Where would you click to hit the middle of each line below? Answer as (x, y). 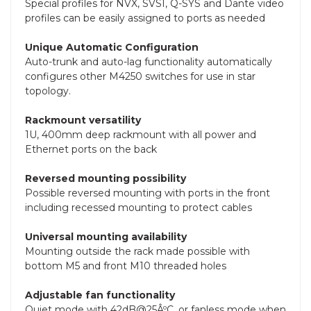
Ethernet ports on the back (91, 149)
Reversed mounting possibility (106, 178)
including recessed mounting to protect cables (138, 207)
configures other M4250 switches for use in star (140, 76)
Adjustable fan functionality (100, 295)
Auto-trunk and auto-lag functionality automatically (149, 61)
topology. (48, 91)
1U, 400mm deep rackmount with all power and (141, 134)
